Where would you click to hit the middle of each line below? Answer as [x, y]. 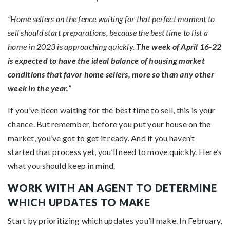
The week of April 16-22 [179, 46]
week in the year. [38, 88]
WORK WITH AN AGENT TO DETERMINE [112, 188]
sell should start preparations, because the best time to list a [108, 32]
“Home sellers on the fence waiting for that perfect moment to [111, 18]
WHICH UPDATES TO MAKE [79, 202]
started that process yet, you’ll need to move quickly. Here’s [115, 151]
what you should [38, 165]
